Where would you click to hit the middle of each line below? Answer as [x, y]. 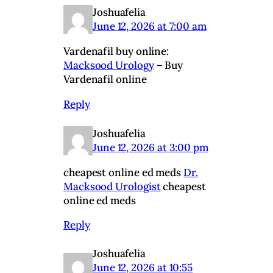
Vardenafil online [105, 80]
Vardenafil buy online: [116, 51]
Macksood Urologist [112, 186]
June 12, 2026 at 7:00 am [150, 27]
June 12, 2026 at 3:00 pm [151, 147]
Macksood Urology [109, 66]
